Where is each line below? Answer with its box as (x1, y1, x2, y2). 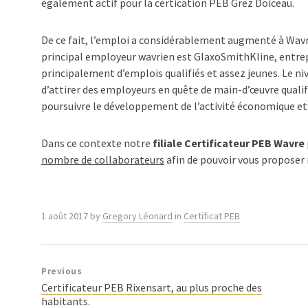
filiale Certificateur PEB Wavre (153, 136, 305, 150)
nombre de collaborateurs (41, 153, 164, 166)
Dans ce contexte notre (41, 136, 153, 150)
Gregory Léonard (102, 210, 173, 222)
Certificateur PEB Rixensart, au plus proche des (41, 280, 262, 294)
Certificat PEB (184, 210, 240, 222)
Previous (41, 265, 82, 277)
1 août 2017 (41, 210, 90, 222)
